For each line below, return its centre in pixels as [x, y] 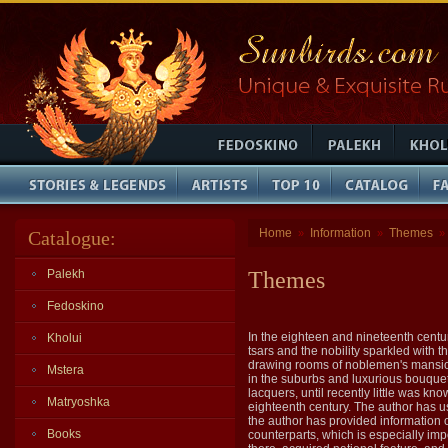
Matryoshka [78, 402]
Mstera [65, 370]
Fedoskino [75, 306]
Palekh [66, 274]
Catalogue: [72, 238]
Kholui [64, 338]
